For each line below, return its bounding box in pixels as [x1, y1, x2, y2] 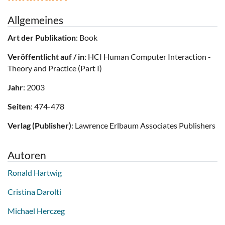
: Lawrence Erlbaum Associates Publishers [71, 121, 215, 131]
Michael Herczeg [8, 206, 65, 216]
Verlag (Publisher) [8, 121, 71, 131]
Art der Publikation [8, 33, 76, 43]
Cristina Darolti [8, 187, 61, 197]
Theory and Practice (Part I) [8, 63, 102, 73]
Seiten [8, 101, 31, 111]
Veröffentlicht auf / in [8, 52, 84, 62]
